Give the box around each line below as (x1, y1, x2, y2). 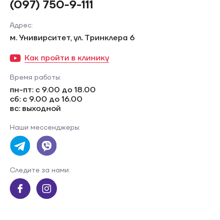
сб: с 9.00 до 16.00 (10, 94, 82, 104)
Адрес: (10, 21, 33, 30)
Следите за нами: (10, 166, 70, 175)
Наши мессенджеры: (10, 123, 81, 132)
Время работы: (10, 73, 61, 82)
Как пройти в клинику (25, 53, 109, 63)
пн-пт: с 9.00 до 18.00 (10, 85, 96, 95)
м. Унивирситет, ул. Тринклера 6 (10, 33, 135, 43)
